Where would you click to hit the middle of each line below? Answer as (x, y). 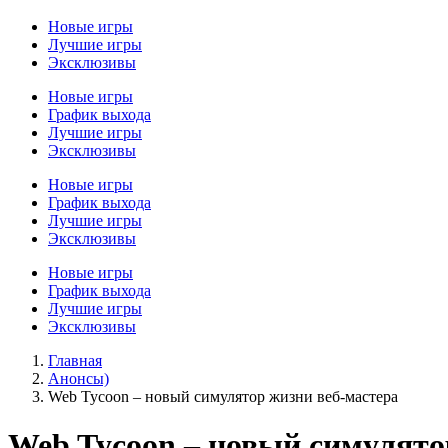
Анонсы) (78, 378)
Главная (75, 360)
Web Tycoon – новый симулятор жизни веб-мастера (223, 396)
